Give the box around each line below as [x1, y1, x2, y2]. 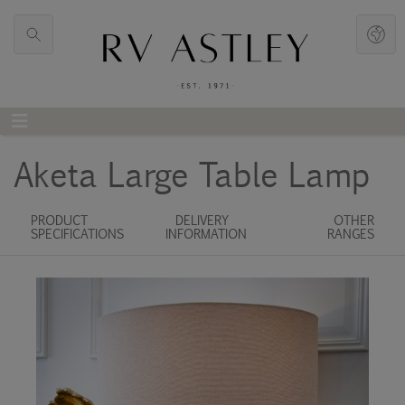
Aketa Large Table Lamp [14, 149, 370, 198]
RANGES [327, 224, 375, 242]
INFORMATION [165, 224, 247, 242]
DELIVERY [175, 211, 230, 229]
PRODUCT [30, 211, 85, 229]
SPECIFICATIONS [30, 224, 124, 242]
